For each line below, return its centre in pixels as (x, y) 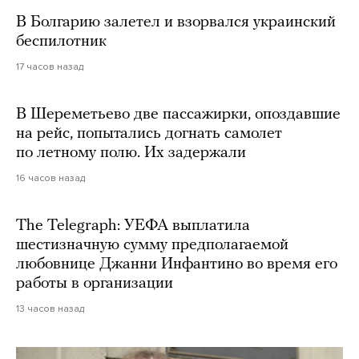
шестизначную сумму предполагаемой (152, 246)
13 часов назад (50, 309)
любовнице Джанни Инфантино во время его (177, 265)
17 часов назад (50, 67)
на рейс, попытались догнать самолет (149, 134)
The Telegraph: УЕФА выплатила (133, 226)
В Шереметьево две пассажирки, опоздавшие (178, 115)
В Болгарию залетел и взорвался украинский (176, 23)
